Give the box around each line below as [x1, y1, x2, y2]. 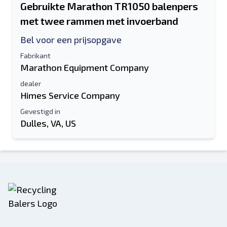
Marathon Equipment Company [20, 62, 149, 73]
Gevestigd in [20, 107, 60, 116]
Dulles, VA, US [20, 118, 76, 129]
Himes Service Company [20, 90, 120, 101]
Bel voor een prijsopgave [20, 34, 122, 45]
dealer [20, 79, 41, 88]
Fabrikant [20, 51, 51, 60]
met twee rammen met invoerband [20, 15, 178, 27]
